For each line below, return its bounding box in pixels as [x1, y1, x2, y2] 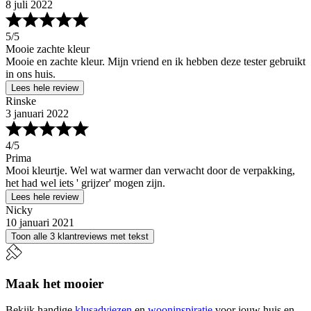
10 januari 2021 [6, 217, 74, 228]
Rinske [6, 95, 36, 107]
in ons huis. [6, 68, 56, 80]
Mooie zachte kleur [6, 43, 90, 55]
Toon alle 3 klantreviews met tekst [11, 231, 149, 242]
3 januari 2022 [6, 108, 69, 119]
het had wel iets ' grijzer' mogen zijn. [6, 177, 165, 189]
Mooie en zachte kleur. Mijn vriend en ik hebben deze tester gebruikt [6, 56, 305, 67]
